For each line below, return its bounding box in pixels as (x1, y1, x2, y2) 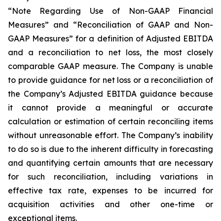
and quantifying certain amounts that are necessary (8, 158, 213, 168)
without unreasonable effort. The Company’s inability (8, 130, 213, 140)
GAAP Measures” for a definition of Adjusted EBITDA (8, 34, 213, 43)
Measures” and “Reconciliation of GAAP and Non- (8, 20, 213, 30)
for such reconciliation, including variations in (8, 172, 213, 182)
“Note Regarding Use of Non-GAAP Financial (8, 6, 213, 16)
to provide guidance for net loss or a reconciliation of (8, 75, 213, 85)
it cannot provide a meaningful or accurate (8, 103, 213, 112)
